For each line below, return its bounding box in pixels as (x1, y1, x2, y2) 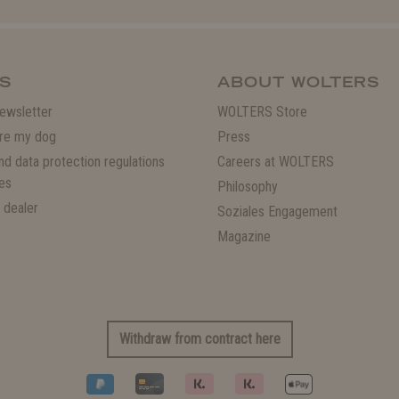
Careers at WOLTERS (217, 153, 334, 171)
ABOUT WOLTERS (217, 73, 379, 92)
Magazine (217, 228, 271, 246)
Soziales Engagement (217, 203, 338, 221)
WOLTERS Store (217, 103, 307, 121)
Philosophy (217, 178, 278, 196)
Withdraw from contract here (118, 330, 281, 348)
